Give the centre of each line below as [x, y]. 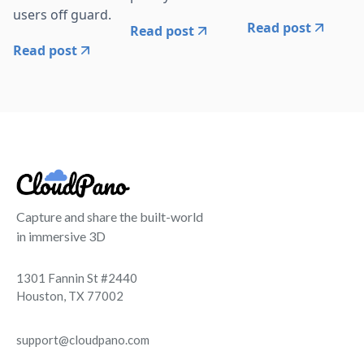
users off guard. [62, 15]
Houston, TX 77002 [70, 295]
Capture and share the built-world [110, 216]
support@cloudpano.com [83, 339]
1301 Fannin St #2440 [77, 277]
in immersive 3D [61, 236]
